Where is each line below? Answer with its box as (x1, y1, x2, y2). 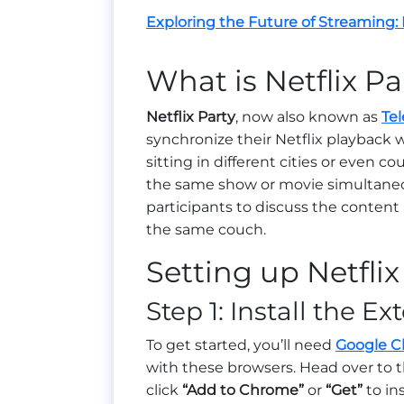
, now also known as (235, 108, 381, 126)
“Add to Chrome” (182, 381, 304, 399)
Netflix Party (146, 108, 235, 126)
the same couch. (146, 221, 266, 239)
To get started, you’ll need (146, 336, 335, 354)
